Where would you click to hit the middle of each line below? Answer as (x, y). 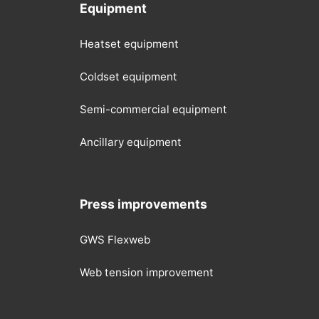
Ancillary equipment (131, 142)
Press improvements (143, 204)
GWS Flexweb (115, 240)
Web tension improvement (147, 273)
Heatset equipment (129, 44)
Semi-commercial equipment (153, 110)
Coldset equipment (129, 77)
